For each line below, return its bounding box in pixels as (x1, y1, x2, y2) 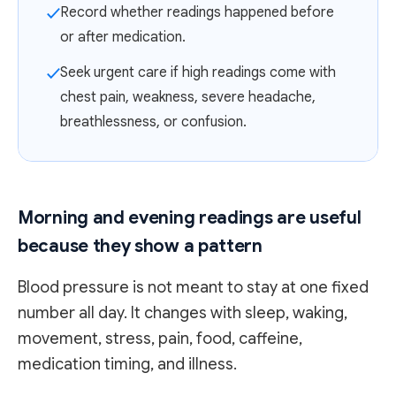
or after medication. (60, 28, 186, 46)
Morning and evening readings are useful (18, 207, 362, 229)
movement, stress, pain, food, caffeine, (18, 329, 302, 348)
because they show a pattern (18, 235, 263, 257)
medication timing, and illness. (18, 354, 237, 374)
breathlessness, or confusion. (60, 113, 247, 131)
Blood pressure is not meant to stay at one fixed (18, 278, 369, 297)
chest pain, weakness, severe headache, (60, 88, 316, 106)
